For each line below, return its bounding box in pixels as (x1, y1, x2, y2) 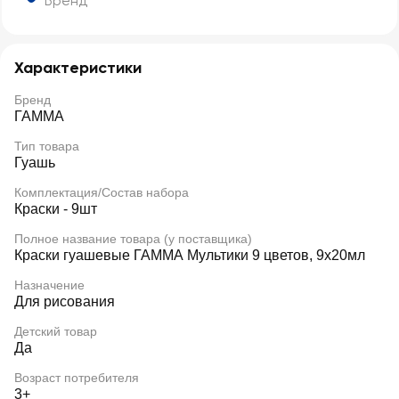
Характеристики (14, 58, 142, 77)
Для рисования (14, 294, 115, 309)
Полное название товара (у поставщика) (14, 232, 252, 246)
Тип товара (14, 139, 79, 153)
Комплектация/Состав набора (14, 185, 189, 199)
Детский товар (14, 324, 97, 338)
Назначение (14, 278, 85, 292)
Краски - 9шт (14, 201, 97, 216)
